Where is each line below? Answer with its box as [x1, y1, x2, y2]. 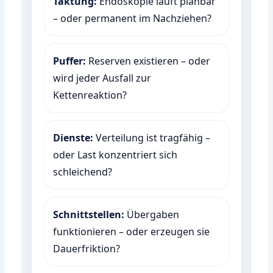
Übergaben [124, 207, 180, 221]
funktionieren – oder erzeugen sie [53, 224, 210, 238]
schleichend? [53, 165, 113, 179]
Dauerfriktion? [53, 241, 121, 255]
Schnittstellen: [53, 207, 125, 221]
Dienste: [53, 130, 94, 144]
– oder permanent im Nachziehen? [53, 11, 212, 25]
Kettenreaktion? [53, 88, 127, 102]
